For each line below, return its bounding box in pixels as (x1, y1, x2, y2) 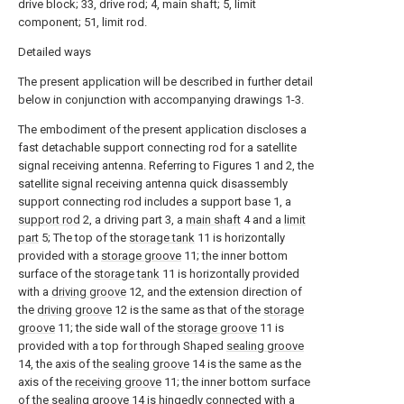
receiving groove (75, 375, 161, 390)
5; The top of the (39, 231, 129, 245)
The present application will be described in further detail (18, 75, 313, 89)
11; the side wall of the (55, 321, 177, 335)
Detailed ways (18, 45, 91, 60)
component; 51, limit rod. (18, 15, 147, 30)
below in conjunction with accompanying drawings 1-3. (18, 93, 304, 107)
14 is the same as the (189, 357, 301, 372)
